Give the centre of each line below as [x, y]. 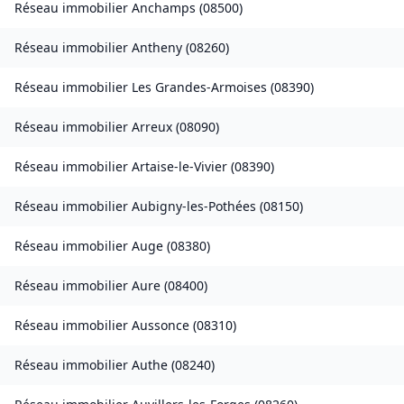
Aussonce [161, 326]
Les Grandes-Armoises [199, 87]
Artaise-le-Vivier [179, 167]
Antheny [157, 48]
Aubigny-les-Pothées [194, 207]
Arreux [152, 127]
